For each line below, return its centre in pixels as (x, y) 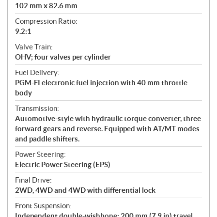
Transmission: (37, 108)
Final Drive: (33, 180)
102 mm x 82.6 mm (46, 5)
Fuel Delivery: (37, 72)
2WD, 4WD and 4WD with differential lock (85, 190)
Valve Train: (34, 46)
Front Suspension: (43, 205)
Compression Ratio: (46, 21)
